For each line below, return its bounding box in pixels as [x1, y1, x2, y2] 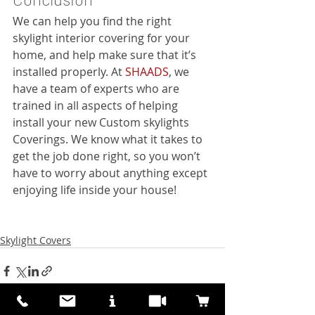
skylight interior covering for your [13, 30, 193, 46]
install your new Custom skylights [13, 114, 192, 130]
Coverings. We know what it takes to [13, 131, 205, 147]
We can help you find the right [13, 13, 174, 29]
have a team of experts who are [13, 80, 182, 96]
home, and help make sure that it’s [13, 46, 199, 63]
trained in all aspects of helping [13, 97, 181, 113]
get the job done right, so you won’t [13, 148, 203, 164]
